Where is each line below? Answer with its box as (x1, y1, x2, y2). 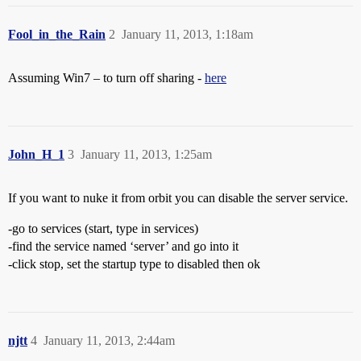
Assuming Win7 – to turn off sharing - (8, 71, 205, 85)
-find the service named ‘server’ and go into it (8, 239, 239, 253)
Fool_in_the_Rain (8, 27, 106, 41)
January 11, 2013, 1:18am (122, 27, 253, 41)
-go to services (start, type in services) (8, 222, 198, 235)
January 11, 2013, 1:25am (81, 147, 212, 161)
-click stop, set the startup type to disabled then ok (8, 257, 260, 271)
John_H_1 (8, 147, 64, 161)
